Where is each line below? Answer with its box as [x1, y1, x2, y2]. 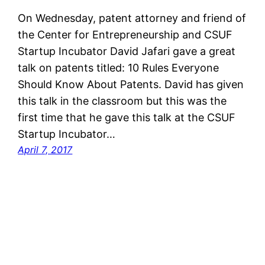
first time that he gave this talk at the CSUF [18, 111, 236, 124]
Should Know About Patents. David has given [18, 78, 244, 91]
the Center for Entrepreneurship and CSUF [18, 28, 233, 41]
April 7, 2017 [18, 144, 73, 156]
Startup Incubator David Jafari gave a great [18, 45, 236, 58]
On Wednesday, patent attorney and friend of [18, 12, 247, 25]
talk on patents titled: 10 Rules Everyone [18, 62, 219, 75]
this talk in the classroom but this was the [18, 95, 227, 108]
